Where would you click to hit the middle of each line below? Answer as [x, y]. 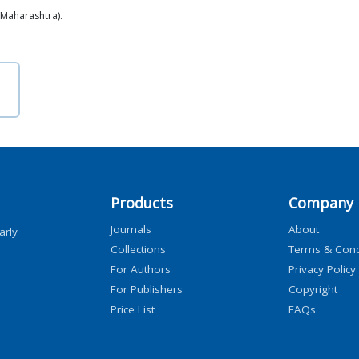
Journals [131, 229]
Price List [133, 309]
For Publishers [147, 289]
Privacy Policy [322, 269]
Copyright [313, 289]
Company [321, 202]
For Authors [141, 269]
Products [142, 202]
